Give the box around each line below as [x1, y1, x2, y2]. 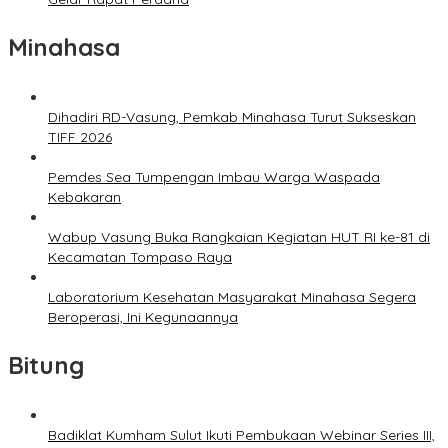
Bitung [8, 350, 84, 381]
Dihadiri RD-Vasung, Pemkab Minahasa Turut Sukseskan [48, 108, 416, 127]
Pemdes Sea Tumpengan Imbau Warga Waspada [48, 168, 380, 187]
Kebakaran [48, 188, 121, 207]
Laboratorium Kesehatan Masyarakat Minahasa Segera [48, 288, 416, 307]
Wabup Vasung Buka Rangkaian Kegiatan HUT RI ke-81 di [48, 228, 430, 247]
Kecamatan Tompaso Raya [48, 248, 232, 267]
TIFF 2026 [48, 128, 112, 147]
